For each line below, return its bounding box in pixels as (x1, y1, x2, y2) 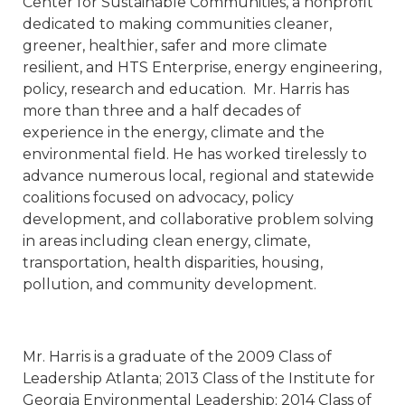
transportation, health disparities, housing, (23, 254, 323, 271)
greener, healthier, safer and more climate (23, 37, 327, 54)
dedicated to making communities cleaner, (23, 15, 332, 33)
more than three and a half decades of (23, 102, 301, 119)
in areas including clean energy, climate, (23, 232, 310, 250)
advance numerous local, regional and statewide (23, 167, 374, 184)
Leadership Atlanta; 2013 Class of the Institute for (23, 370, 375, 387)
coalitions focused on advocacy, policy (23, 189, 294, 206)
